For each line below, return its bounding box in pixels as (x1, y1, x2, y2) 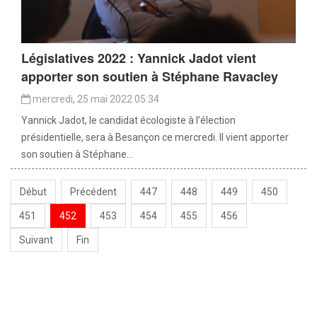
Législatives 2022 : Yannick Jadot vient (21, 49, 256, 68)
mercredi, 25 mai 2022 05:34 (30, 93, 159, 105)
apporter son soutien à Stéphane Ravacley (21, 67, 278, 86)
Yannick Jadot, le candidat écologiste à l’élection (21, 115, 236, 127)
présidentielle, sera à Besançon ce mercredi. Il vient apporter (21, 132, 289, 144)
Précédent (70, 186, 117, 198)
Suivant (19, 234, 53, 246)
